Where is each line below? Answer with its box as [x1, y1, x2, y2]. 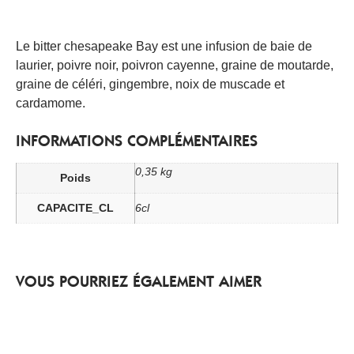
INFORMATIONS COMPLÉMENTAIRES [16, 130, 258, 150]
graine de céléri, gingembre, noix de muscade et [16, 77, 284, 92]
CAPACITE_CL [37, 201, 114, 214]
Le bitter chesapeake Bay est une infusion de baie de [16, 40, 312, 54]
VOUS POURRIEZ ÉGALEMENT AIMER [16, 271, 262, 291]
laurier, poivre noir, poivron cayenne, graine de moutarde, [16, 58, 333, 73]
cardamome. [16, 96, 85, 111]
